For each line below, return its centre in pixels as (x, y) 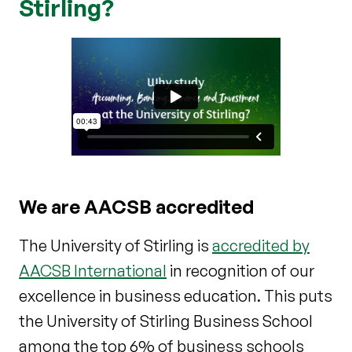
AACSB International (93, 270)
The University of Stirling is (115, 245)
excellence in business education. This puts (176, 295)
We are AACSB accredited (136, 206)
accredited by (261, 245)
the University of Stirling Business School (166, 321)
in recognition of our (240, 270)
